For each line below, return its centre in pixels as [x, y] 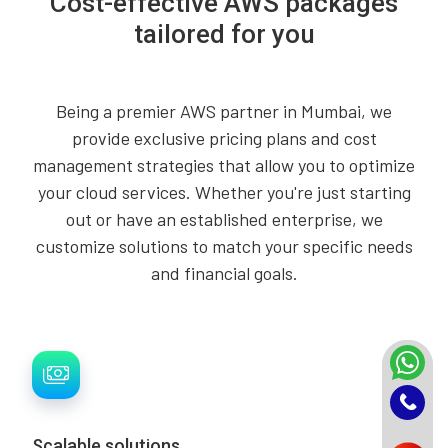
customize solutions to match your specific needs [224, 246]
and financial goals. [224, 273]
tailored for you [224, 34]
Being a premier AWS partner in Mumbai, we [224, 111]
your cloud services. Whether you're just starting [224, 192]
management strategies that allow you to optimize [224, 165]
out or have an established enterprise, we [224, 219]
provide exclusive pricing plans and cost [224, 138]
